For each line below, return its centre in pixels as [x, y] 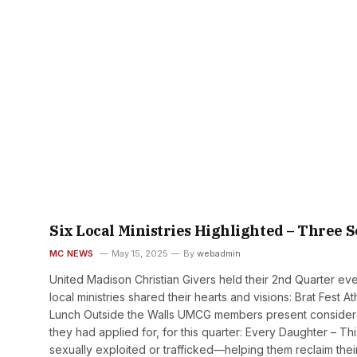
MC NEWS [72, 254]
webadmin [218, 254]
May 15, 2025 [139, 254]
